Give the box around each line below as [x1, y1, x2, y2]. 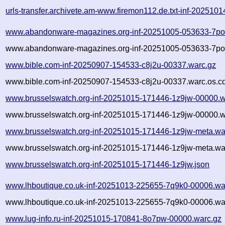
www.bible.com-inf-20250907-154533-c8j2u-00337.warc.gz [6, 60, 216, 69]
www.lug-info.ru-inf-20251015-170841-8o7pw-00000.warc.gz [6, 214, 222, 223]
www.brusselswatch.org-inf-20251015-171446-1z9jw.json [6, 160, 210, 169]
